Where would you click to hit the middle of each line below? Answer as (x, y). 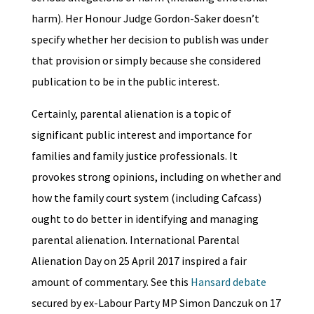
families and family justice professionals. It (134, 156)
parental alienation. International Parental (135, 240)
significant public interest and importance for (141, 135)
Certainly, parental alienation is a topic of (131, 114)
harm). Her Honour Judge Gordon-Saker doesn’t (145, 18)
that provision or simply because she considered (146, 60)
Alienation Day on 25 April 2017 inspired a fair (139, 261)
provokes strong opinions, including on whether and (156, 177)
